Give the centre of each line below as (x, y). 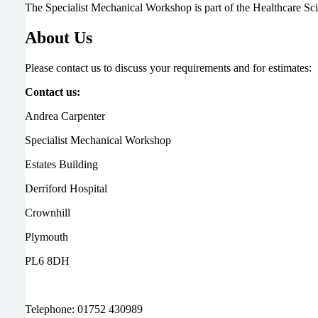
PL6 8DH (48, 261)
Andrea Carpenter (66, 116)
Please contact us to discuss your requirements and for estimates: (168, 68)
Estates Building (62, 165)
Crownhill (49, 213)
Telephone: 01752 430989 (83, 309)
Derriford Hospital (67, 189)
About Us (58, 38)
